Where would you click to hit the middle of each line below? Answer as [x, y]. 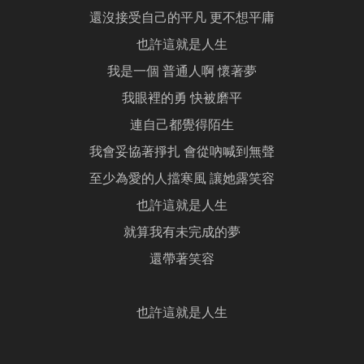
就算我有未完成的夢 [182, 234]
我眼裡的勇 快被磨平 [182, 100]
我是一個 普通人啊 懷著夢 [182, 73]
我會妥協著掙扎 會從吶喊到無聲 [182, 153]
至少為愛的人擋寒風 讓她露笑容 [182, 180]
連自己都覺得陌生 [182, 126]
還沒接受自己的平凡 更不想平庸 [182, 19]
